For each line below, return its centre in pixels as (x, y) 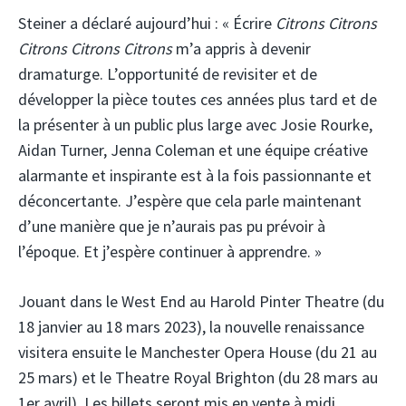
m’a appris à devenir (242, 49)
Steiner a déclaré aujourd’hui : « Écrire (147, 24)
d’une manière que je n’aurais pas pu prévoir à (172, 227)
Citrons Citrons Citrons (95, 49)
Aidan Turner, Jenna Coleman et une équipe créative (193, 150)
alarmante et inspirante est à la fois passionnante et (195, 176)
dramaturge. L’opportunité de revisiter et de (168, 74)
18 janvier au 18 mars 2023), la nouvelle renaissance (191, 327)
